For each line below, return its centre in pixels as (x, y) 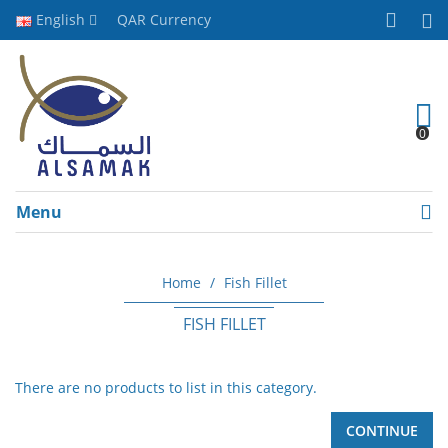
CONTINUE (382, 431)
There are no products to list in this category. (166, 388)
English (60, 19)
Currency (180, 19)
